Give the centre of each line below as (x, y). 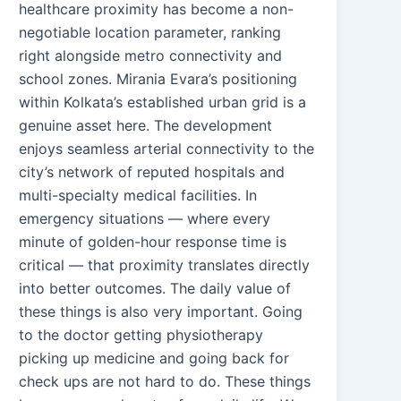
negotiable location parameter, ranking (150, 32)
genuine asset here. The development (146, 125)
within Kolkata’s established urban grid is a (163, 102)
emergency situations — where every (145, 218)
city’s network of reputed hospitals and (152, 171)
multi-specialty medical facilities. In (138, 195)
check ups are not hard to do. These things (165, 381)
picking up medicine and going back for (154, 358)
